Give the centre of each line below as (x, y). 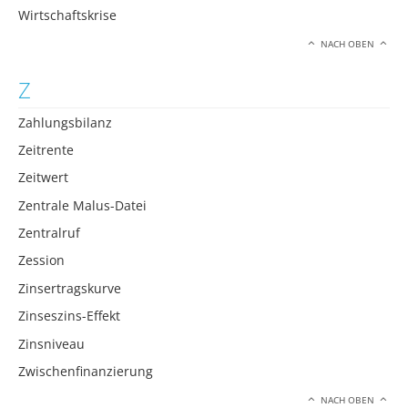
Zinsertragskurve (70, 288)
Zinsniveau (51, 343)
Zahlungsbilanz (65, 122)
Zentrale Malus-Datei (82, 205)
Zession (41, 260)
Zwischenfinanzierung (86, 372)
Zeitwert (43, 178)
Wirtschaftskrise (67, 15)
